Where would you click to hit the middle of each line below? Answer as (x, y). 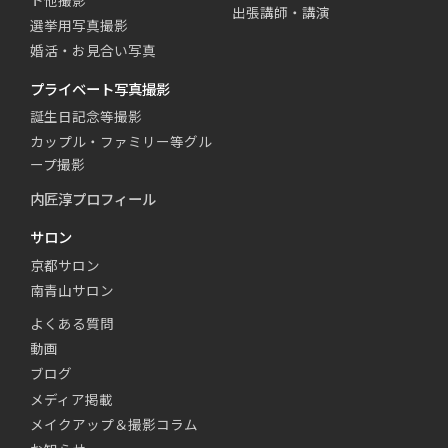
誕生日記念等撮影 (86, 115)
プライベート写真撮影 (100, 88)
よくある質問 (72, 323)
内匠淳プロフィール (93, 198)
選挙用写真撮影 (79, 25)
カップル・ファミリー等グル (121, 140)
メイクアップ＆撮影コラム (114, 423)
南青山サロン (72, 289)
